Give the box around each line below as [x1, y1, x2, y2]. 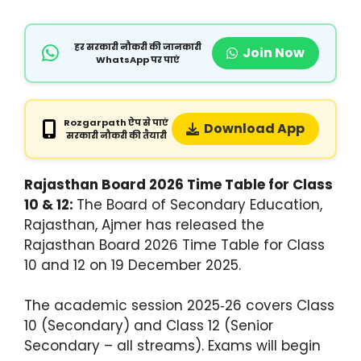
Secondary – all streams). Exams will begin [24, 336, 321, 356]
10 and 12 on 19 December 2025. [24, 255, 241, 275]
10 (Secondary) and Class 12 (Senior [24, 316, 273, 336]
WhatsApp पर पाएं [95, 52, 180, 66]
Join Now [243, 43, 305, 62]
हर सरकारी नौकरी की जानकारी [73, 39, 201, 53]
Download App [204, 118, 305, 138]
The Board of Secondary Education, [77, 194, 322, 214]
